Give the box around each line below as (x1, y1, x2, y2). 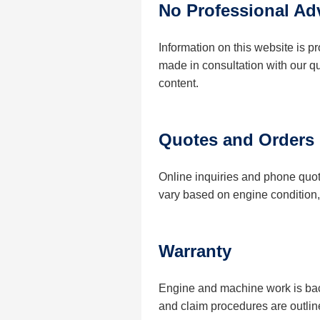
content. (159, 77, 199, 90)
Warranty (159, 241, 231, 261)
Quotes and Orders (159, 130, 314, 150)
